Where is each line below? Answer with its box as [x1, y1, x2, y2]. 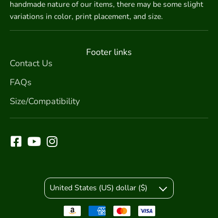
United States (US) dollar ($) [50, 182, 148, 194]
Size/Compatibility [10, 95, 80, 107]
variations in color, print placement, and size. [10, 11, 163, 22]
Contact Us [10, 57, 53, 69]
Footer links [86, 46, 132, 58]
